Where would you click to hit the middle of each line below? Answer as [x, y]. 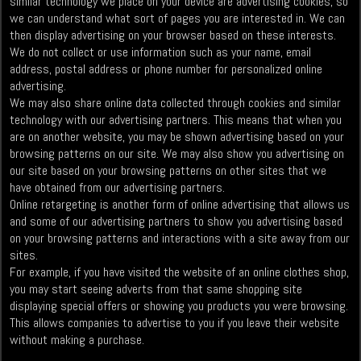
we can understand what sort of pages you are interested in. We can [178, 19]
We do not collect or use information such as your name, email [161, 52]
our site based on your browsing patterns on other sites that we [168, 171]
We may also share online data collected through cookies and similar [176, 103]
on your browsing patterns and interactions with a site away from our [180, 239]
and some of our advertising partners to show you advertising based [176, 222]
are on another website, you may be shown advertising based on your [177, 137]
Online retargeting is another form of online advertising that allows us [180, 205]
